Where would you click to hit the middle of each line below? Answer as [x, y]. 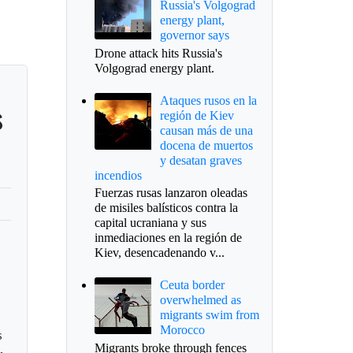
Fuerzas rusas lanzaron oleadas [171, 193]
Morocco [182, 330]
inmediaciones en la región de [168, 238]
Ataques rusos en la [208, 100]
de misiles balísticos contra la [166, 208]
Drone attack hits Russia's [158, 53]
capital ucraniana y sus [150, 223]
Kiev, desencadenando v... [159, 253]
